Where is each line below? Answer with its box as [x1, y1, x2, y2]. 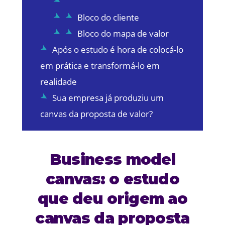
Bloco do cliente [77, 11, 139, 23]
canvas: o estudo [46, 169, 179, 188]
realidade [40, 75, 77, 87]
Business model [49, 150, 176, 169]
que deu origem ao [37, 189, 188, 208]
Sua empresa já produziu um [52, 91, 164, 103]
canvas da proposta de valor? [40, 107, 153, 120]
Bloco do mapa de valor [77, 27, 169, 39]
